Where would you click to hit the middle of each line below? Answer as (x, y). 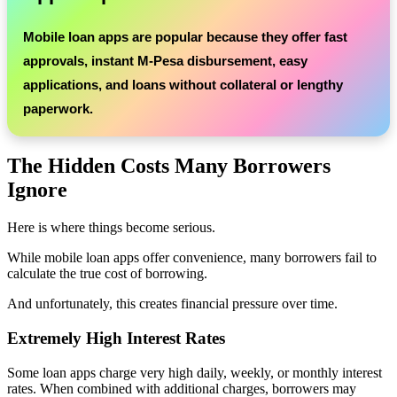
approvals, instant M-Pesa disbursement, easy (165, 61)
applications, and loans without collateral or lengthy (183, 85)
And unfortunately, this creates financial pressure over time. (172, 304)
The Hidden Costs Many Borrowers (169, 166)
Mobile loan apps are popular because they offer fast (185, 37)
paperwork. (58, 109)
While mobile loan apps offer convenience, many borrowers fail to (192, 258)
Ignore (37, 190)
